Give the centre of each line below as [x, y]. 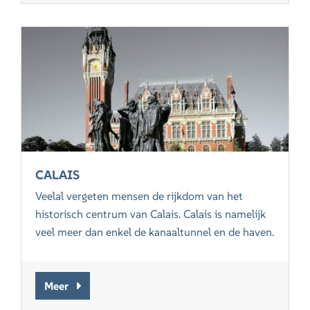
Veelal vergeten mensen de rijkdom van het [139, 196]
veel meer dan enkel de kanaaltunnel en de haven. [155, 232]
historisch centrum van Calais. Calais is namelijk [151, 214]
